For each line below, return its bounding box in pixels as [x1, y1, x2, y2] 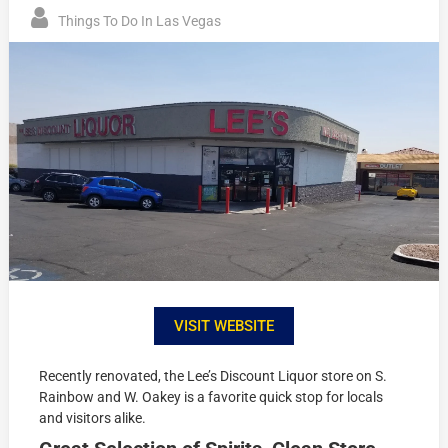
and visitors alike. [39, 409, 156, 426]
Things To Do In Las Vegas [58, 13, 222, 30]
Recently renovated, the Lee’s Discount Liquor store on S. [39, 367, 388, 384]
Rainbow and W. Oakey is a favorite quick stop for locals [39, 388, 384, 405]
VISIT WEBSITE [174, 316, 274, 335]
